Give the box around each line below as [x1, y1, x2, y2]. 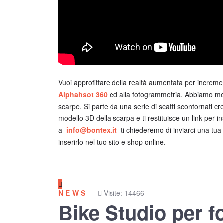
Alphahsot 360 [58, 89, 108, 99]
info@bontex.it [66, 125, 117, 135]
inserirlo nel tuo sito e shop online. [58, 137, 168, 147]
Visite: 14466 [103, 188, 144, 198]
